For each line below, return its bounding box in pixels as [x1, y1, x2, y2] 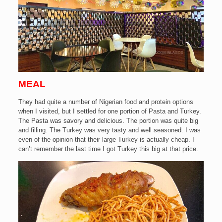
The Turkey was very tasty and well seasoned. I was [49, 126, 201, 134]
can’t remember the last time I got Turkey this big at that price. [18, 145, 198, 153]
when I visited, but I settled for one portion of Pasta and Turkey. [18, 107, 201, 115]
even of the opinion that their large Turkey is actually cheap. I [18, 135, 194, 143]
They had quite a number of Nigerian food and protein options [18, 98, 193, 106]
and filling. [18, 126, 50, 134]
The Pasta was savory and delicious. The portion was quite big [18, 116, 198, 124]
